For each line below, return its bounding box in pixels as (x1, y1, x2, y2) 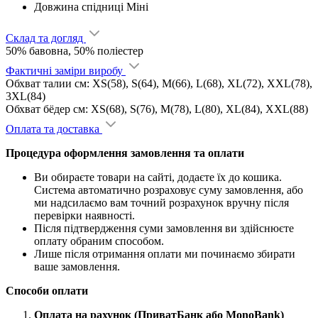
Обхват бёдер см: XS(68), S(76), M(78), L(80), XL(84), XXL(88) (6, 102, 308, 115)
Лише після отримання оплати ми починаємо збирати (34, 247, 295, 260)
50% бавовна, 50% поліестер (6, 44, 143, 57)
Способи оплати (6, 284, 88, 297)
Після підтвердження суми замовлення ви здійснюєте (34, 221, 294, 234)
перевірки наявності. (34, 209, 135, 221)
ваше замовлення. (34, 260, 120, 273)
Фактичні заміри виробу (6, 64, 126, 77)
